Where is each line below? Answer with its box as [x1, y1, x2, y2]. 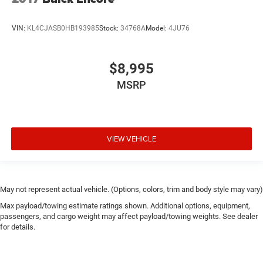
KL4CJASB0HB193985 [27, 23, 99, 32]
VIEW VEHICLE [107, 133, 156, 144]
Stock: [99, 23, 120, 32]
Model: [146, 23, 168, 32]
